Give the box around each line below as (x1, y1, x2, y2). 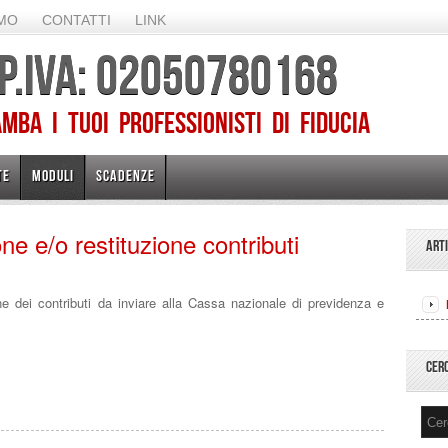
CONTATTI (42, 12, 111, 28)
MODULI (32, 167, 74, 184)
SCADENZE (96, 167, 155, 184)
